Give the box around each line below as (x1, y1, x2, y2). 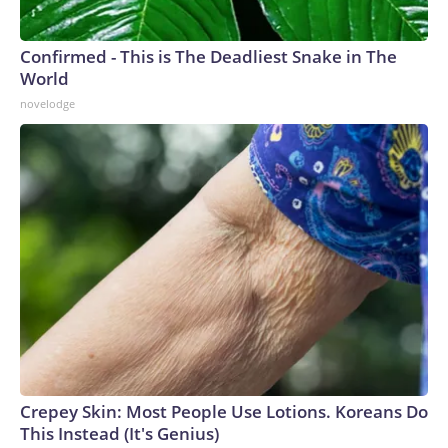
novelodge (20, 95, 75, 111)
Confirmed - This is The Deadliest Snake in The (20, 44, 397, 68)
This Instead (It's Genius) (20, 421, 219, 445)
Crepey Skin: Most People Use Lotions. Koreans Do (20, 399, 428, 423)
